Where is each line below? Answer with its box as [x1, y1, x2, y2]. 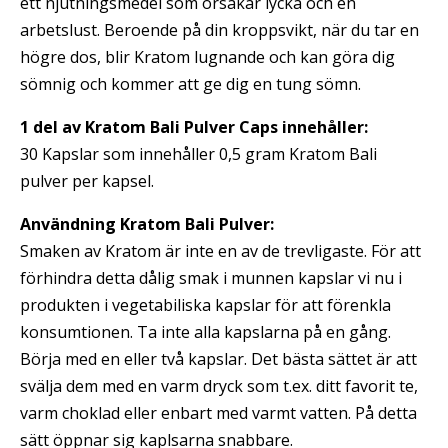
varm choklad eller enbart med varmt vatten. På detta [20, 402, 417, 424]
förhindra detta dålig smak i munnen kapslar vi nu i [20, 267, 402, 289]
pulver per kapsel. [20, 170, 154, 192]
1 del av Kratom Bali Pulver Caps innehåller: [20, 116, 368, 138]
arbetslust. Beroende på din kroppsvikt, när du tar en [20, 19, 419, 41]
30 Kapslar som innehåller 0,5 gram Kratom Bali [20, 143, 377, 165]
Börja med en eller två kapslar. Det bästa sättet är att [20, 348, 417, 370]
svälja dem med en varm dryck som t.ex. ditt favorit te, [20, 375, 418, 397]
